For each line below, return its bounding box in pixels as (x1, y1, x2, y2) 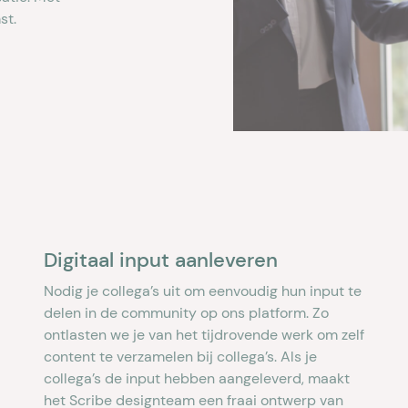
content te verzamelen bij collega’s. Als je (44, 347, 317, 367)
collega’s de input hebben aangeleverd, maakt (44, 369, 350, 389)
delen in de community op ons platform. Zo (44, 303, 329, 323)
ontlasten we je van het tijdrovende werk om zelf (44, 325, 364, 345)
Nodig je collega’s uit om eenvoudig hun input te (44, 281, 362, 301)
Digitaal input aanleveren (44, 247, 278, 274)
